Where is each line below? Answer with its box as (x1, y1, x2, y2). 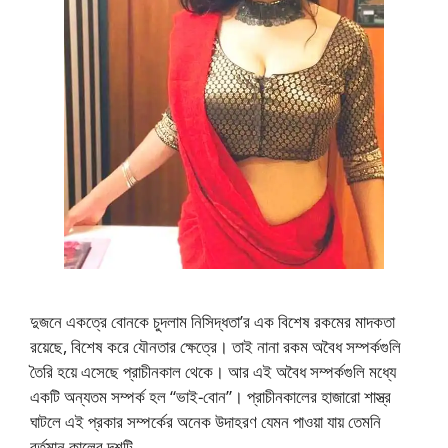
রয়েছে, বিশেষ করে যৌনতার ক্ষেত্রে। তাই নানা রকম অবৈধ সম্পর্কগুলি (30, 334, 401, 358)
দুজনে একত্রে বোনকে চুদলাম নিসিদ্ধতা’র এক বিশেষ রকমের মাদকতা (30, 309, 395, 333)
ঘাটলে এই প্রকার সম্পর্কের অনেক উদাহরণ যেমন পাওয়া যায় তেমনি (30, 409, 381, 433)
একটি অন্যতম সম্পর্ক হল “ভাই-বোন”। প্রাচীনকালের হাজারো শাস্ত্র (30, 384, 391, 408)
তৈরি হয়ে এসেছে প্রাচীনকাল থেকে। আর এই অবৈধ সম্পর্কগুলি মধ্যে (30, 359, 396, 383)
